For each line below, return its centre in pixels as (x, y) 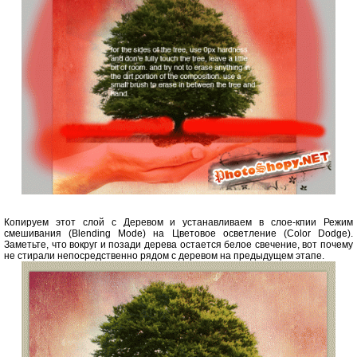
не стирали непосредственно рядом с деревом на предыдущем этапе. (164, 256)
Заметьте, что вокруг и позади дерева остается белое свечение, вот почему (178, 245)
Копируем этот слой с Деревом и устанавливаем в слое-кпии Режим (178, 223)
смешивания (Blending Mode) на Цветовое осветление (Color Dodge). (178, 234)
